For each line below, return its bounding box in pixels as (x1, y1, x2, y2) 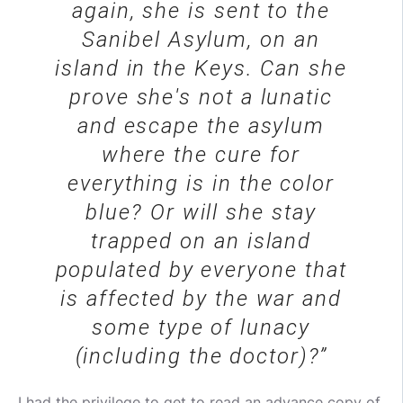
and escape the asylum (76, 113, 326, 139)
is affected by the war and (60, 286, 342, 312)
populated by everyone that (55, 257, 347, 283)
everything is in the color (67, 171, 335, 197)
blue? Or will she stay (85, 200, 317, 226)
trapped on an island (90, 228, 312, 255)
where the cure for (101, 142, 301, 168)
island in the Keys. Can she (55, 56, 347, 82)
